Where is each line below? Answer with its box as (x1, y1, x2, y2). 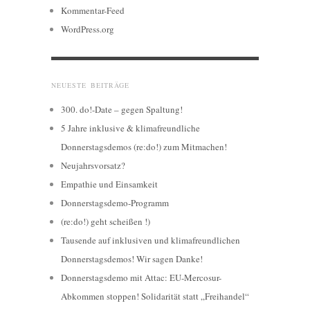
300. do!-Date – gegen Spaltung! (61, 103, 183, 116)
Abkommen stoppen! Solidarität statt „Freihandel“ (61, 290, 249, 303)
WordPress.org (61, 23, 114, 36)
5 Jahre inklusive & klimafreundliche (61, 122, 200, 135)
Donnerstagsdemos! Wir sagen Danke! (61, 253, 203, 266)
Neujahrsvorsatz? (61, 159, 125, 172)
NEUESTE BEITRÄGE (51, 80, 129, 91)
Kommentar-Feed (61, 4, 125, 17)
